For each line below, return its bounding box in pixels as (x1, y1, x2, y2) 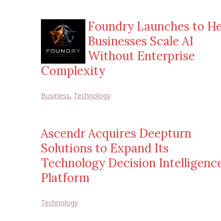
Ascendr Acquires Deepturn (41, 126, 191, 141)
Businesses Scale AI (88, 34, 193, 49)
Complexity (41, 63, 105, 78)
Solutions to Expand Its (41, 141, 169, 156)
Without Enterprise (88, 48, 195, 64)
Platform (41, 170, 90, 185)
